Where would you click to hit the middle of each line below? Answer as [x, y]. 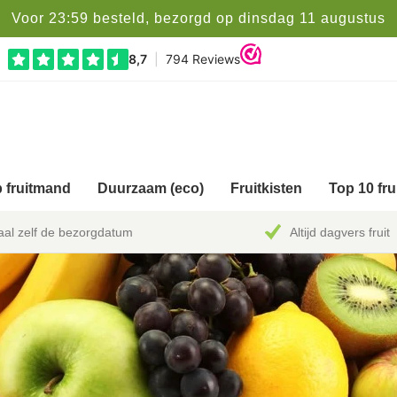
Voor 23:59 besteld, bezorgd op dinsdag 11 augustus [198, 18]
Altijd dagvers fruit [339, 232]
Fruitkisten [266, 189]
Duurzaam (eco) [151, 189]
